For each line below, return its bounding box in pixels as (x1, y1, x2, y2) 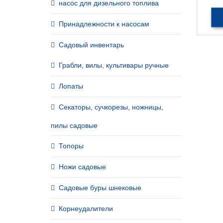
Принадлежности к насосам (59, 20, 149, 28)
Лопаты (59, 82, 83, 90)
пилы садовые (51, 121, 98, 129)
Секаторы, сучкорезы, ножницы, (59, 103, 163, 111)
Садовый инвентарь (59, 41, 124, 49)
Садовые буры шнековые (59, 184, 141, 192)
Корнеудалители (59, 205, 113, 213)
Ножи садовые (59, 163, 106, 171)
